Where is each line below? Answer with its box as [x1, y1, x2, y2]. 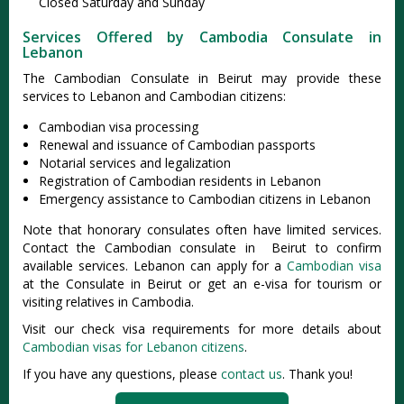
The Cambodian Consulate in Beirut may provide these [23, 69, 381, 87]
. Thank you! [282, 365, 353, 382]
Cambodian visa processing [39, 118, 198, 135]
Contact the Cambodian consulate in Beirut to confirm [23, 239, 381, 256]
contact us [221, 365, 282, 382]
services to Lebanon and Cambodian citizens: [23, 87, 286, 105]
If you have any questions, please [23, 365, 221, 382]
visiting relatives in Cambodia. [23, 293, 194, 310]
